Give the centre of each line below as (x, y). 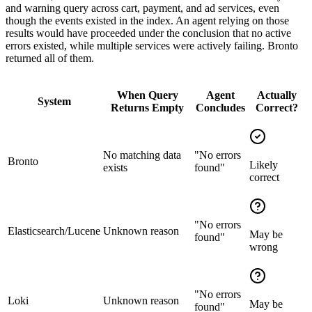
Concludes (220, 107)
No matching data (142, 155)
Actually (277, 95)
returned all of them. (50, 58)
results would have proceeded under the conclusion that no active (148, 33)
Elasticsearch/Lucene (54, 231)
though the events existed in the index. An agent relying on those (147, 20)
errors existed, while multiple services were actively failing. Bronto (152, 45)
